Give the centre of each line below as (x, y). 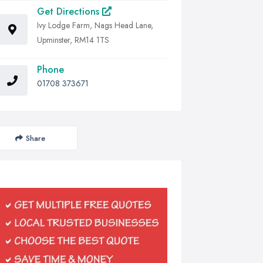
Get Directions (70, 11)
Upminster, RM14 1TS (73, 40)
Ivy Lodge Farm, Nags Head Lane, (95, 25)
